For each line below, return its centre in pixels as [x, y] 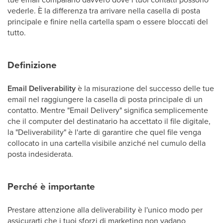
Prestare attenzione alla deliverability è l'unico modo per [105, 210]
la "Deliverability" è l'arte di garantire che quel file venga [104, 132]
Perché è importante [51, 186]
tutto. [17, 32]
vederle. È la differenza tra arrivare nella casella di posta [104, 10]
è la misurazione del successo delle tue [145, 88]
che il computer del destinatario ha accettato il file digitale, [109, 121]
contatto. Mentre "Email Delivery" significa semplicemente [108, 110]
